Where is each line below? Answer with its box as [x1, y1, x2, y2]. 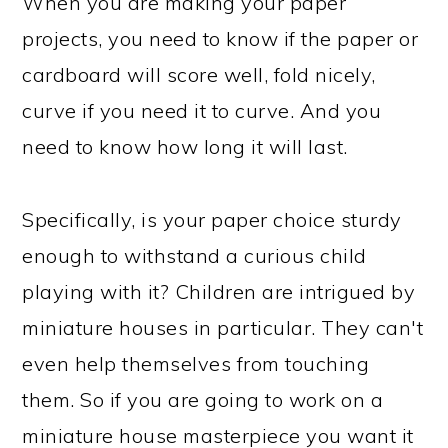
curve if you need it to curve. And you [22, 98, 382, 123]
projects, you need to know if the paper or [22, 26, 419, 51]
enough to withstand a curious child [22, 243, 367, 268]
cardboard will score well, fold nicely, [22, 62, 376, 87]
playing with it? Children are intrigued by [22, 279, 416, 304]
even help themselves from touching [22, 351, 370, 376]
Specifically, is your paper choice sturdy [22, 207, 402, 232]
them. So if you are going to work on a [22, 387, 384, 412]
